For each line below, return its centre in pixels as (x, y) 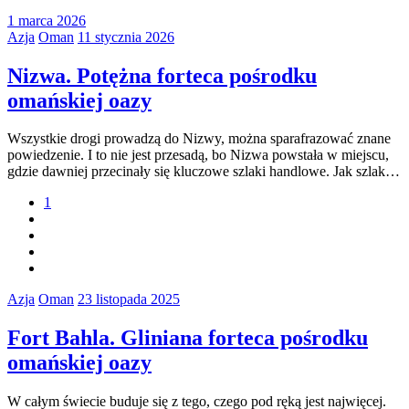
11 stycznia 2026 (126, 37)
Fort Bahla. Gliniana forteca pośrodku (188, 338)
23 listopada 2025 (129, 299)
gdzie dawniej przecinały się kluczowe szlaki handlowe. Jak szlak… (204, 172)
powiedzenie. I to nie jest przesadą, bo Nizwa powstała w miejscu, (198, 155)
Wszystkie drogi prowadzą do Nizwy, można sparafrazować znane (199, 139)
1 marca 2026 (47, 20)
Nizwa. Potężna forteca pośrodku (162, 75)
